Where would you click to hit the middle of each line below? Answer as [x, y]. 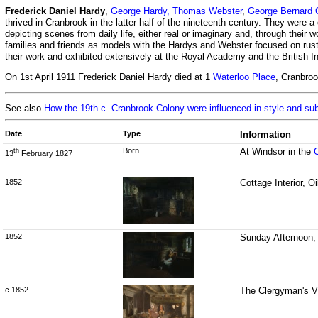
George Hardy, [140, 11]
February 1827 [46, 153]
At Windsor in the [277, 152]
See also [24, 108]
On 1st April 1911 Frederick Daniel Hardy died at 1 [109, 77]
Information [266, 135]
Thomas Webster [207, 11]
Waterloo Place [244, 77]
